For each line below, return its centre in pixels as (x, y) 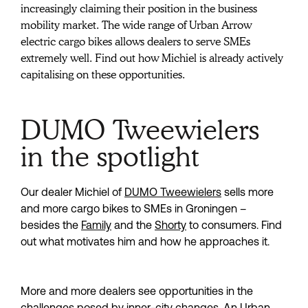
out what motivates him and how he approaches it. (145, 242)
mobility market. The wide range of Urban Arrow (136, 25)
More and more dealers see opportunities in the (137, 291)
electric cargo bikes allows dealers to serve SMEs (135, 42)
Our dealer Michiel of (73, 192)
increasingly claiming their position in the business (139, 9)
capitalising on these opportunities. (103, 75)
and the (133, 225)
